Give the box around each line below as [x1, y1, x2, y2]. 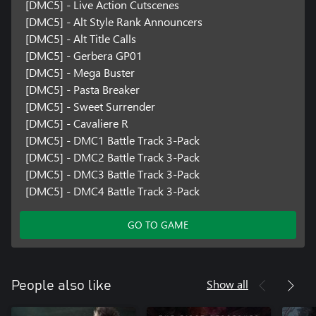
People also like [11, 279, 111, 293]
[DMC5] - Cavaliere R [25, 116, 128, 131]
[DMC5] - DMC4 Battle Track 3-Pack [25, 183, 200, 199]
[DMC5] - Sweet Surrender [25, 99, 155, 114]
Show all [207, 276, 248, 292]
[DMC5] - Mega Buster [25, 65, 135, 80]
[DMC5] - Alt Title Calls [25, 31, 136, 47]
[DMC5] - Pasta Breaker [25, 82, 140, 97]
